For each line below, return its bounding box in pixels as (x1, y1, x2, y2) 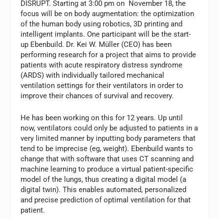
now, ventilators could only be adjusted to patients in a (21, 123, 198, 132)
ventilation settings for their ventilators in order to (21, 81, 184, 90)
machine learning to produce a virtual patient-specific (21, 164, 194, 174)
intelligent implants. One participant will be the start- (21, 29, 191, 39)
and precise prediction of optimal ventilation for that (21, 195, 191, 204)
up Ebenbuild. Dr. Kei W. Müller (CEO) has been (21, 40, 172, 49)
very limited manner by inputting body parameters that (21, 133, 196, 143)
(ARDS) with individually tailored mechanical (21, 70, 165, 80)
